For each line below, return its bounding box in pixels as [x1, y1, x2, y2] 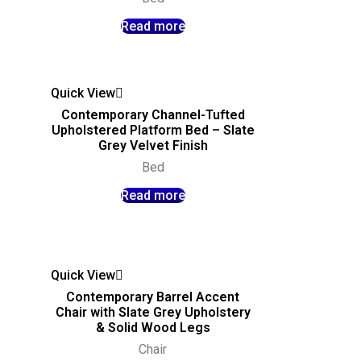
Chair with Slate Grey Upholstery [55, 304, 251, 320]
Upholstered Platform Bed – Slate [51, 122, 255, 138]
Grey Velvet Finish [98, 137, 208, 153]
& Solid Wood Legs [95, 319, 210, 335]
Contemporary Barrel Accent [66, 288, 240, 305]
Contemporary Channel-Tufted [60, 106, 245, 122]
